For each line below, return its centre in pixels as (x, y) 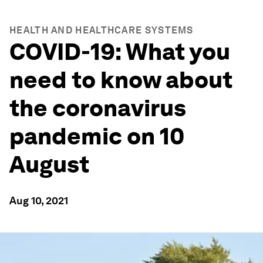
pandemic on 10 (97, 136)
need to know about (121, 80)
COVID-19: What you (120, 52)
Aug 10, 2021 (39, 200)
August (49, 164)
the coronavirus (98, 108)
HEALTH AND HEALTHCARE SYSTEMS (102, 30)
